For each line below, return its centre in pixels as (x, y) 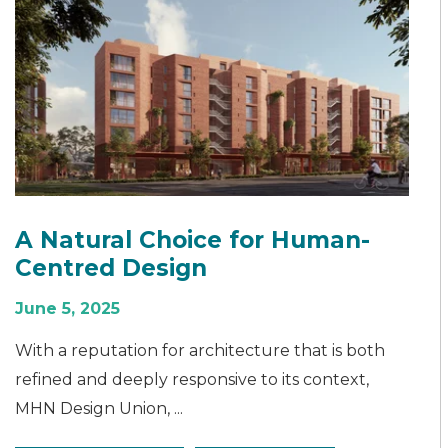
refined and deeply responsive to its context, (192, 379)
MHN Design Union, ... (99, 408)
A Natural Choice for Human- (192, 239)
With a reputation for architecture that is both (200, 350)
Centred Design (111, 267)
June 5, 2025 (67, 308)
